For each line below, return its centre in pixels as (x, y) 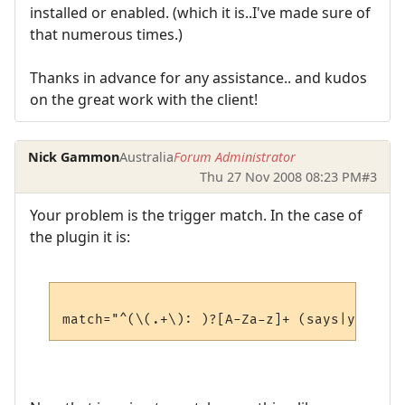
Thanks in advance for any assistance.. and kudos (198, 78)
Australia (147, 156)
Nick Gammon (74, 156)
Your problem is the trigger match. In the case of (196, 216)
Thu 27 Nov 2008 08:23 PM (280, 176)
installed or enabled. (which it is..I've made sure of (200, 13)
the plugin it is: (80, 237)
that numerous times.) (106, 35)
